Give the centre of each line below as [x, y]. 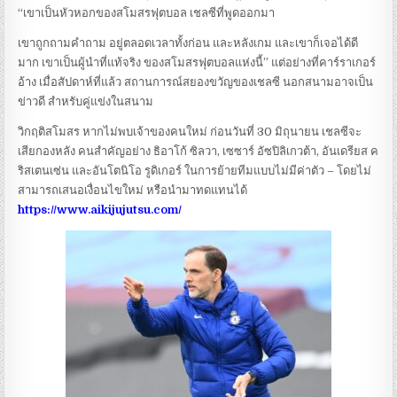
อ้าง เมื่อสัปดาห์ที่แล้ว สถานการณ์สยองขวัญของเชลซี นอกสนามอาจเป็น [196, 82]
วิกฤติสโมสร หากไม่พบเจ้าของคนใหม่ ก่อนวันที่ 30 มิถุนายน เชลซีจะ [190, 131]
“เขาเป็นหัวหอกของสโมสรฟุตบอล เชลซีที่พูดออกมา [147, 12]
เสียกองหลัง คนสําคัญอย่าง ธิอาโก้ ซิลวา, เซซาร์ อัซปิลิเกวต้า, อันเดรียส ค [198, 151]
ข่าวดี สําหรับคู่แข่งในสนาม [86, 101]
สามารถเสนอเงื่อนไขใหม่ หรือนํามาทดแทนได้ [133, 190]
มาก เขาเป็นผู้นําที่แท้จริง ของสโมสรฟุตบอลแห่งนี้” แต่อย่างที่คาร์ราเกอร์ [197, 62]
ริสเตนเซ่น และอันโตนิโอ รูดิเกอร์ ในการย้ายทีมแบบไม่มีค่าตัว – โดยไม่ [195, 170]
